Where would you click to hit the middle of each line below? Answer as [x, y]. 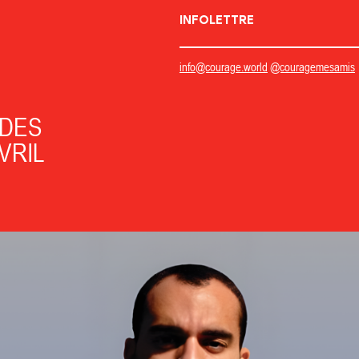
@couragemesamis [312, 67]
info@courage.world [223, 67]
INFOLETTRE [216, 20]
